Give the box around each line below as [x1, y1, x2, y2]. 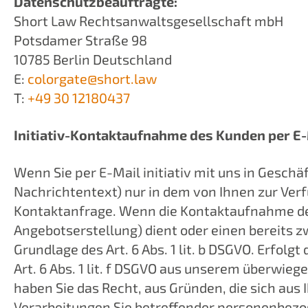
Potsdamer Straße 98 [14, 32, 147, 48]
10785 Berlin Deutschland [14, 51, 175, 67]
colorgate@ [27, 70, 97, 87]
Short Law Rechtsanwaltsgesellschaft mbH [14, 12, 283, 29]
